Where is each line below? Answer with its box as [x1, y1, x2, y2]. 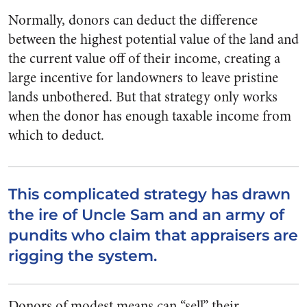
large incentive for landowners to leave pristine [8, 67, 278, 88]
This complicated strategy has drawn [8, 184, 291, 204]
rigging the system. [8, 246, 161, 265]
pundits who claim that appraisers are [8, 225, 298, 245]
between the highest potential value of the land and [8, 29, 299, 49]
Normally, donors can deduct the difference [8, 10, 258, 30]
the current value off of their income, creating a [8, 48, 280, 69]
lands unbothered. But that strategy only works [8, 86, 278, 107]
